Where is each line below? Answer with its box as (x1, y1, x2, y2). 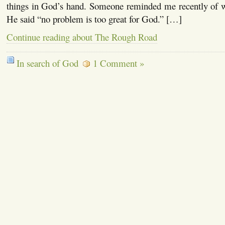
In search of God (16, 56, 78, 69)
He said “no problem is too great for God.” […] (6, 12, 182, 25)
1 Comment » (92, 56, 144, 69)
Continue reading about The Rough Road (6, 30, 157, 43)
